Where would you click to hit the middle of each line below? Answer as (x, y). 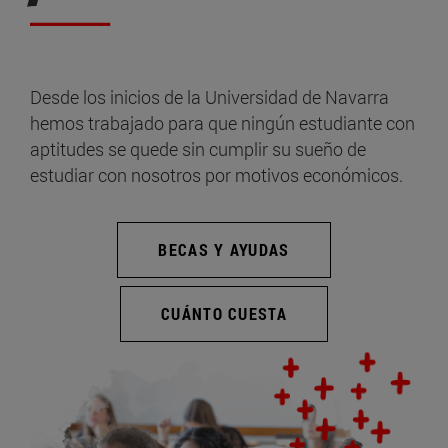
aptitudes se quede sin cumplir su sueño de (198, 148)
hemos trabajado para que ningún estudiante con (222, 122)
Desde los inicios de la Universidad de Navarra (209, 96)
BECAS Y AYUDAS (224, 249)
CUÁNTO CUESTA (224, 313)
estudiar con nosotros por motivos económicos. (216, 174)
